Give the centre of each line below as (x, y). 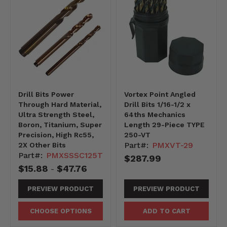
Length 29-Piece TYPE (164, 124)
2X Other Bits (42, 145)
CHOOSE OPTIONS (61, 211)
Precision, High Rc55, (56, 135)
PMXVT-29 (173, 145)
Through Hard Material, (60, 104)
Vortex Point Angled (160, 94)
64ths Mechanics (155, 114)
